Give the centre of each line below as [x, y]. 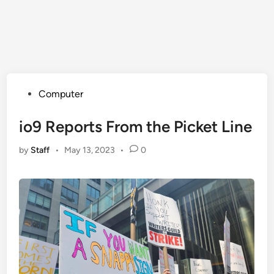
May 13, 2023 [89, 150]
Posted [34, 94]
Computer [61, 94]
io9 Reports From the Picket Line [136, 127]
